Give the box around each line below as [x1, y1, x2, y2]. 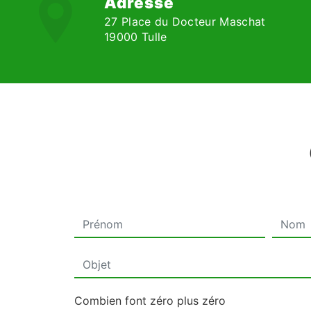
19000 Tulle [104, 30, 167, 44]
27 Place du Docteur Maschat [104, 15, 266, 28]
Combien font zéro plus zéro [74, 294, 226, 308]
